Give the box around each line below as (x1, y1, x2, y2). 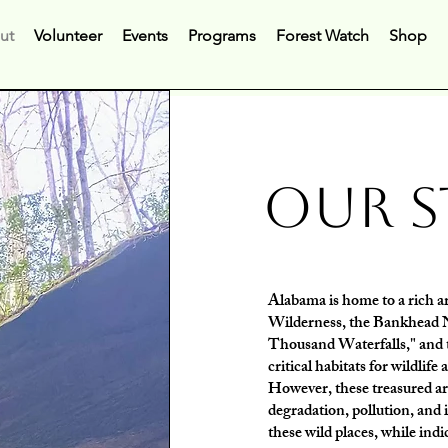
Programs (188, 26, 256, 45)
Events (122, 26, 168, 45)
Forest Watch (276, 26, 369, 45)
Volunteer (34, 26, 102, 45)
